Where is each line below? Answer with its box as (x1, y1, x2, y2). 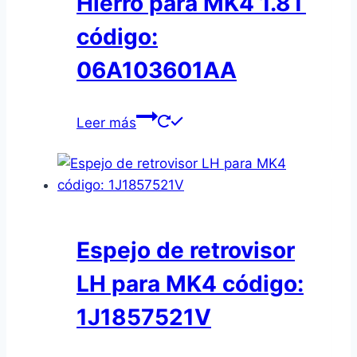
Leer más (76, 115, 136, 131)
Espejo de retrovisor (76, 237, 295, 265)
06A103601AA (76, 56, 237, 84)
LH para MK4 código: (76, 270, 304, 298)
